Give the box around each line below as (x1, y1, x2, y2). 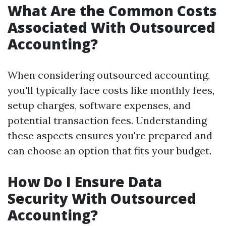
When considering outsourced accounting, (8, 69, 210, 82)
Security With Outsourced (8, 189, 196, 208)
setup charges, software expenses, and (8, 99, 191, 112)
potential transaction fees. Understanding (8, 114, 207, 127)
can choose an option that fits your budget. (8, 144, 211, 157)
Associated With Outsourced (8, 18, 215, 37)
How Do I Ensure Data (8, 172, 162, 192)
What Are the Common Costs (8, 1, 217, 21)
